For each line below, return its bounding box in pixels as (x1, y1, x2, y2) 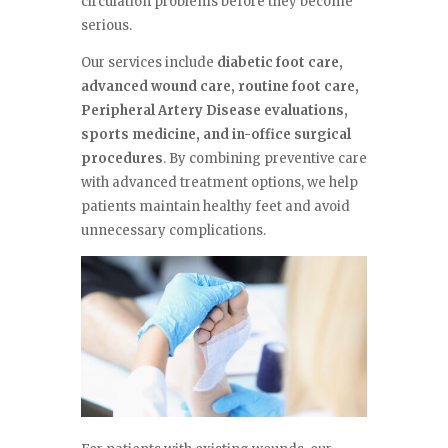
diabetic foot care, (216, 54, 343, 72)
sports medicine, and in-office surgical (80, 126, 351, 144)
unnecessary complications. (80, 222, 266, 240)
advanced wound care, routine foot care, (80, 78, 359, 96)
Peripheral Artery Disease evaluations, (80, 102, 348, 120)
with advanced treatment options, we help (80, 174, 358, 192)
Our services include (80, 54, 217, 72)
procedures (80, 150, 163, 168)
